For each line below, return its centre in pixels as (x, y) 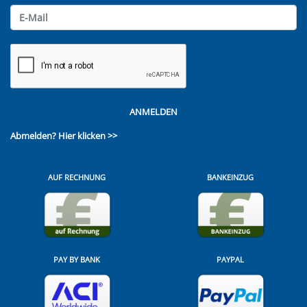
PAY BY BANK (77, 259)
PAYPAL (230, 259)
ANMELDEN (153, 112)
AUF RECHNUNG (77, 177)
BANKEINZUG (230, 177)
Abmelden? (34, 136)
